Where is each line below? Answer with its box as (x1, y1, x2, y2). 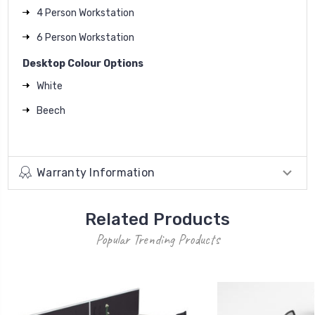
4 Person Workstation (37, 6, 134, 19)
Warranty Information (37, 165, 155, 179)
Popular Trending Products (96, 230, 219, 248)
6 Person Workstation (37, 31, 134, 44)
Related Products (85, 209, 230, 229)
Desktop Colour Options (22, 57, 143, 70)
